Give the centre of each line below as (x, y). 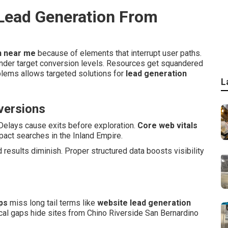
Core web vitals (167, 125)
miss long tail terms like (52, 203)
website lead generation (144, 203)
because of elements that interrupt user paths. (119, 53)
